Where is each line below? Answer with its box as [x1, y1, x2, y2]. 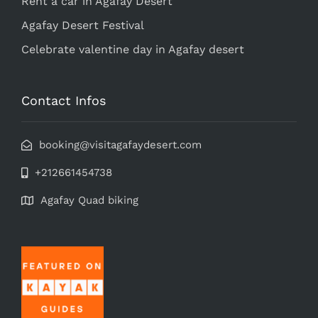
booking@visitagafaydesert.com [39, 138, 202, 151]
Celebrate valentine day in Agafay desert [21, 42, 244, 56]
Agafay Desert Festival [21, 18, 144, 32]
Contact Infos [21, 92, 106, 108]
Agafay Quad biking [40, 193, 138, 207]
